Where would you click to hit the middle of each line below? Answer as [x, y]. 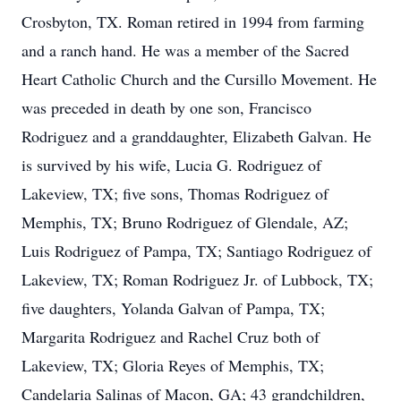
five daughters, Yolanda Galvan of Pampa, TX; [173, 308]
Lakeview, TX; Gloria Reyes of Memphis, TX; [173, 365]
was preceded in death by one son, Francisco [166, 107]
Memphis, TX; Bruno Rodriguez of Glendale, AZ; [185, 222]
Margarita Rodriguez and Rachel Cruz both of [171, 337]
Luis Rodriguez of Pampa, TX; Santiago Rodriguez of [196, 251]
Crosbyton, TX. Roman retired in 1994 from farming [193, 21]
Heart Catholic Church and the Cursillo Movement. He [199, 79]
